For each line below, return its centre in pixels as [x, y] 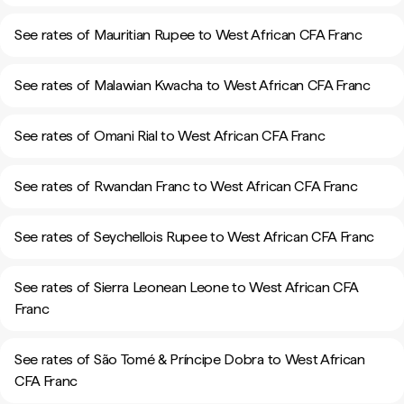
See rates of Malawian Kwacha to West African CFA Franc [193, 85]
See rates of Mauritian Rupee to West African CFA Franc [188, 35]
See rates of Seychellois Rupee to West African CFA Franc [195, 237]
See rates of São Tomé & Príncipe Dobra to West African [190, 359]
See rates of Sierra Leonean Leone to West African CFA [187, 287]
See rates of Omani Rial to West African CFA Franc [170, 136]
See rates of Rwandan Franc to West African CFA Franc [186, 186]
